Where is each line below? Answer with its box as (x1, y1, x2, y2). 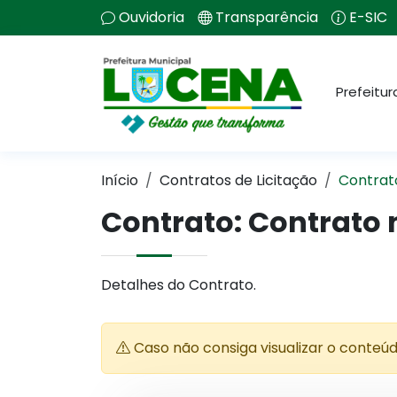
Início (101, 170, 138, 191)
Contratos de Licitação (160, 170, 317, 191)
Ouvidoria (119, 7, 184, 27)
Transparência (215, 7, 318, 27)
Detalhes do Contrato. (101, 275, 256, 295)
